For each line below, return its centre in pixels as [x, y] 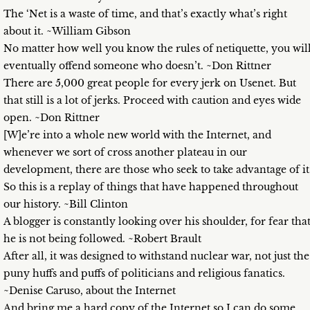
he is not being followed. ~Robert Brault [102, 239]
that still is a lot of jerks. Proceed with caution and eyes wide [152, 101]
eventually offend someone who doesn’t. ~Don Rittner [137, 66]
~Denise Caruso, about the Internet [90, 291]
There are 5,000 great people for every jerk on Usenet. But [150, 83]
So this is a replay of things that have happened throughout [151, 187]
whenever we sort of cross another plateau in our [125, 153]
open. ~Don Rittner [52, 118]
